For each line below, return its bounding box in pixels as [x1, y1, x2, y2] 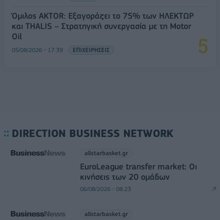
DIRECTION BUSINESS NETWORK [12, 127, 173, 140]
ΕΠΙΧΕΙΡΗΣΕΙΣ [73, 46, 110, 54]
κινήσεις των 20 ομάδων [80, 172, 170, 182]
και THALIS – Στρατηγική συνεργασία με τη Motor [12, 21, 191, 31]
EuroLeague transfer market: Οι [80, 162, 197, 172]
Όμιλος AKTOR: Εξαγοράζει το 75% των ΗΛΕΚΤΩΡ [12, 11, 193, 21]
